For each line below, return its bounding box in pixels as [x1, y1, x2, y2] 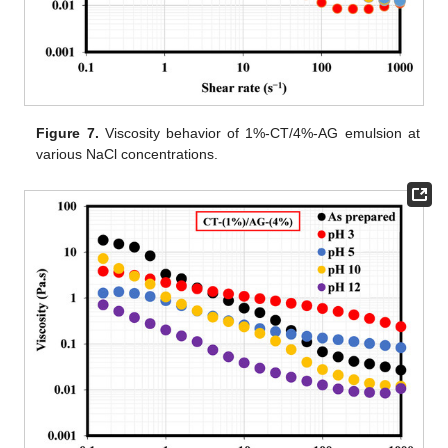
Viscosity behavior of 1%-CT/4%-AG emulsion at [98, 124, 420, 141]
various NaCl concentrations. [36, 145, 219, 162]
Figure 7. [36, 124, 99, 141]
